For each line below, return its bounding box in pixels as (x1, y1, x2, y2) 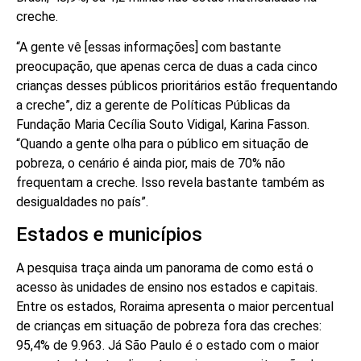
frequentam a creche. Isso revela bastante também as (16, 174, 325, 190)
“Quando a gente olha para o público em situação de (16, 135, 309, 151)
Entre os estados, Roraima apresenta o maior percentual (16, 299, 334, 315)
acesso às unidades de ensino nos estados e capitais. (16, 280, 317, 296)
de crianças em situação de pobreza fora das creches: (16, 318, 325, 334)
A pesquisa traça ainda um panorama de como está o (16, 260, 313, 276)
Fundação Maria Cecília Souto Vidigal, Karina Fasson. (16, 116, 309, 132)
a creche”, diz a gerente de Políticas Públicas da (16, 97, 290, 113)
